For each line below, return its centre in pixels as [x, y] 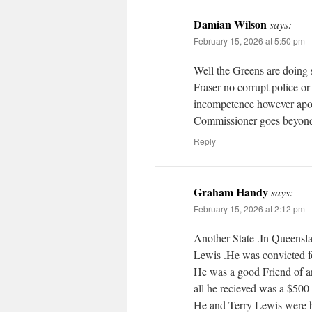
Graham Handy [231, 192]
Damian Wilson [230, 24]
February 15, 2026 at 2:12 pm [249, 209]
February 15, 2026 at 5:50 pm [249, 41]
